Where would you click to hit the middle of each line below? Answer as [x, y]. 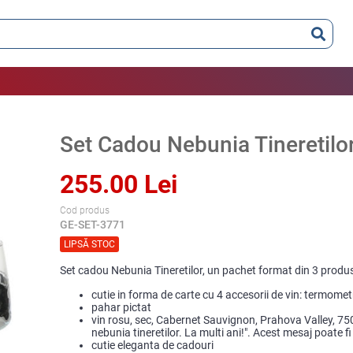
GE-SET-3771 [93, 225]
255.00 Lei [119, 184]
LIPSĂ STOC [90, 244]
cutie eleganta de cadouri [153, 345]
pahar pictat [122, 307]
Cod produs [85, 210]
